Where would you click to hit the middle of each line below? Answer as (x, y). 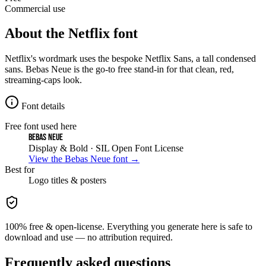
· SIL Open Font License (136, 148)
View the (47, 159)
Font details (42, 106)
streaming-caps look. (43, 80)
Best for (20, 170)
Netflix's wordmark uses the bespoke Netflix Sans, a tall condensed (130, 59)
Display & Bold (58, 148)
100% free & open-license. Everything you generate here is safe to (129, 227)
